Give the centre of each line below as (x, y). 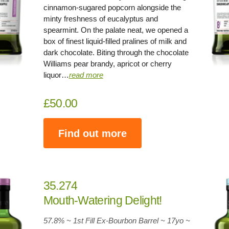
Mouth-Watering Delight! (102, 200)
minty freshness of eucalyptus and (100, 19)
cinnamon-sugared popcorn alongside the (112, 7)
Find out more (92, 133)
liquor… (56, 75)
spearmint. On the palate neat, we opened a (116, 30)
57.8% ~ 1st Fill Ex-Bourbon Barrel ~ (105, 221)
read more (86, 75)
